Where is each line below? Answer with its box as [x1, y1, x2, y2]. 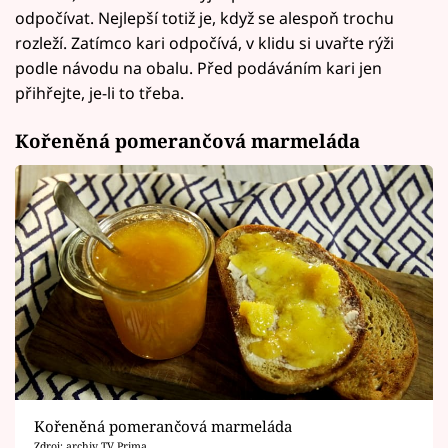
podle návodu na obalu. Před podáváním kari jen [15, 56, 382, 79]
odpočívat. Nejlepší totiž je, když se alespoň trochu [15, 6, 394, 29]
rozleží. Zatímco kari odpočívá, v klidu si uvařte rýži [15, 31, 394, 54]
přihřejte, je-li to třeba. [15, 81, 184, 104]
